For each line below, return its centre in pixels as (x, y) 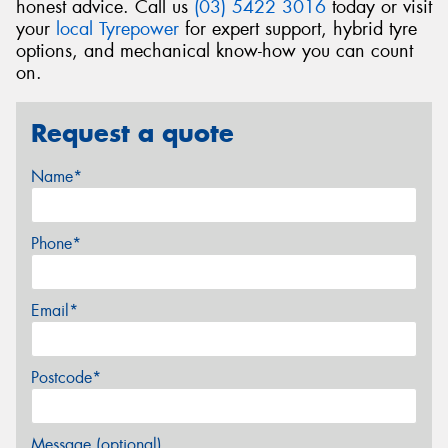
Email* (54, 311)
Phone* (56, 244)
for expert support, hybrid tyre (298, 29)
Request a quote (132, 132)
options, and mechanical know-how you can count (214, 51)
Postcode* (66, 378)
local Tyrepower (117, 29)
